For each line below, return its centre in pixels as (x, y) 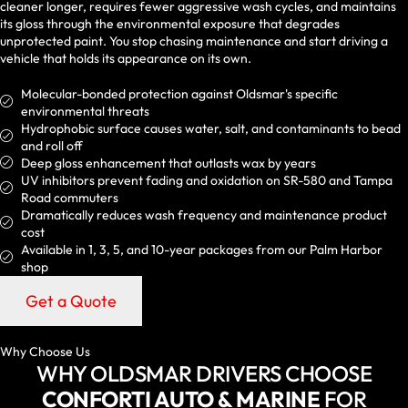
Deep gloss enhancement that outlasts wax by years (168, 163)
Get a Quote (71, 301)
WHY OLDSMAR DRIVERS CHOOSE (204, 373)
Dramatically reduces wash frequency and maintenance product (204, 214)
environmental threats (85, 111)
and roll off (51, 145)
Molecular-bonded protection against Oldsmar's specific (179, 93)
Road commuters (69, 197)
